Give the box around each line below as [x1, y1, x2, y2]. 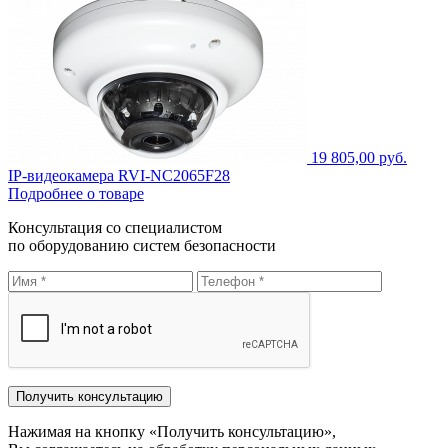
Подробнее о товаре [8, 185, 144, 203]
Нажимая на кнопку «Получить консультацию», [8, 423, 336, 441]
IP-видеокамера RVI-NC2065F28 [8, 167, 230, 185]
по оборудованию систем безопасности [8, 237, 276, 255]
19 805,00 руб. [311, 149, 407, 167]
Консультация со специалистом [8, 219, 222, 237]
